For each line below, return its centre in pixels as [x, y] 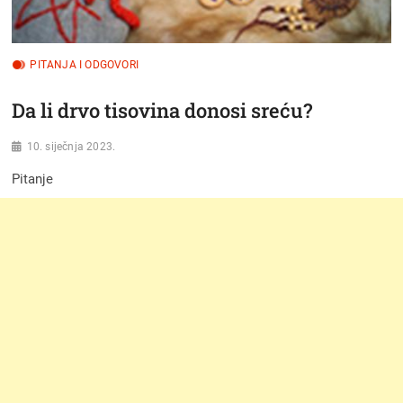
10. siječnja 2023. [71, 147]
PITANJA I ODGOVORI [85, 64]
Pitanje [33, 179]
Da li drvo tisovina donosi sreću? [162, 111]
